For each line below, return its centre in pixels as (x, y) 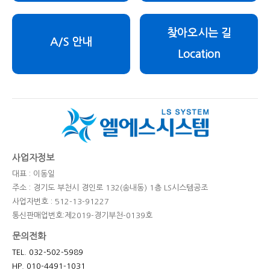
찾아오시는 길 (199, 33)
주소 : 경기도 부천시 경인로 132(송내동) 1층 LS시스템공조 (110, 188)
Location (199, 55)
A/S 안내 (71, 42)
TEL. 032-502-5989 (48, 253)
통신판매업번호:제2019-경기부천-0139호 (82, 216)
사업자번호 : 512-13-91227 (61, 202)
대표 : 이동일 (33, 174)
